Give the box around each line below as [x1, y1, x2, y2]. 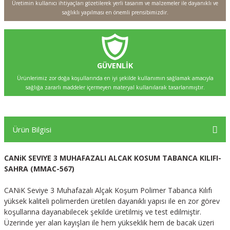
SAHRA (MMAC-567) [4, 164, 74, 174]
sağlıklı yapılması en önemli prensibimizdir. [62, 9, 168, 16]
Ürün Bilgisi [12, 124, 51, 135]
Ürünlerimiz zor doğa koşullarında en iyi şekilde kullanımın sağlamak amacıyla [16, 74, 214, 82]
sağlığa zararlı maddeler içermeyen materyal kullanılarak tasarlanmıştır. [25, 84, 205, 91]
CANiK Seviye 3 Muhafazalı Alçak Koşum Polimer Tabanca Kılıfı [4, 185, 212, 195]
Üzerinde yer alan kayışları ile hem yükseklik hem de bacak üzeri [4, 218, 214, 227]
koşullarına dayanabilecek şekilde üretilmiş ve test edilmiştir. [4, 207, 201, 217]
